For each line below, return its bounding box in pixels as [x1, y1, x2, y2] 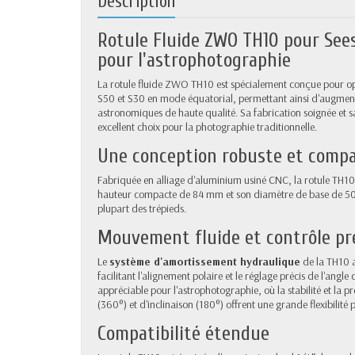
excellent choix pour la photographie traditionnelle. [97, 119, 317, 134]
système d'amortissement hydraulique [109, 254, 300, 269]
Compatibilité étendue [97, 321, 269, 345]
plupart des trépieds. [97, 200, 186, 216]
